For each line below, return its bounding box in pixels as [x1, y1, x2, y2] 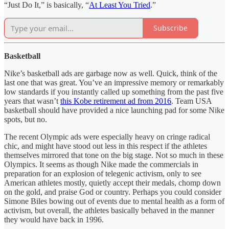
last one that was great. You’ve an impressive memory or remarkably [4, 78, 224, 87]
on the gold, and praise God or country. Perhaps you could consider [4, 187, 221, 196]
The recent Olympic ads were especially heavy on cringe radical [4, 132, 210, 141]
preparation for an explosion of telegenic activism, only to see [4, 169, 201, 178]
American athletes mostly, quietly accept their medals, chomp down [4, 178, 221, 187]
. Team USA [171, 96, 212, 105]
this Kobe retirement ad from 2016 [60, 96, 171, 105]
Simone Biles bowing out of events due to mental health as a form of [4, 196, 224, 205]
